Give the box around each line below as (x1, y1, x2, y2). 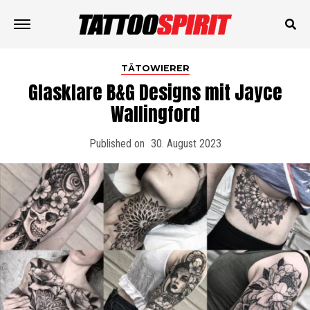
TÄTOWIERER (120, 63, 190, 73)
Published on (89, 137, 145, 150)
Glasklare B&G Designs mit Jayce (28, 78, 282, 107)
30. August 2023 (150, 137, 221, 150)
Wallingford (110, 100, 200, 128)
